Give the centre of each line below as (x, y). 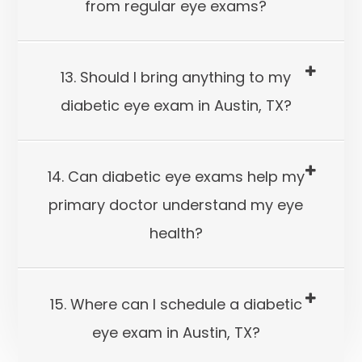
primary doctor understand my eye (176, 205)
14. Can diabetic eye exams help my (176, 177)
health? (176, 233)
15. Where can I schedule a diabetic (176, 304)
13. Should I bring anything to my (176, 77)
